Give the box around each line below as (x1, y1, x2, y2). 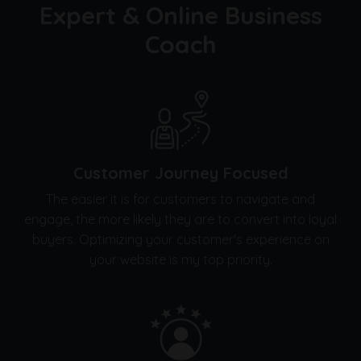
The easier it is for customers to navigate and (46, 190, 315, 207)
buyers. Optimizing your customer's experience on (31, 230, 330, 247)
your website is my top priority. (89, 251, 272, 268)
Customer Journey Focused (73, 162, 288, 183)
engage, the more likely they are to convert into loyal (24, 210, 337, 227)
